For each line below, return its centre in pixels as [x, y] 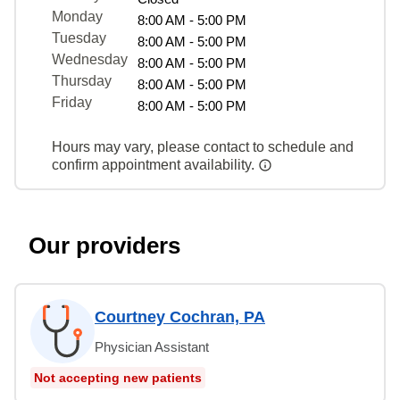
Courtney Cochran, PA [180, 317]
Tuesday [79, 37]
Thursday [82, 80]
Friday [72, 102]
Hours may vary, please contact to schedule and [203, 146]
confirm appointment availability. [155, 164]
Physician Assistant [152, 346]
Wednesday [90, 59]
